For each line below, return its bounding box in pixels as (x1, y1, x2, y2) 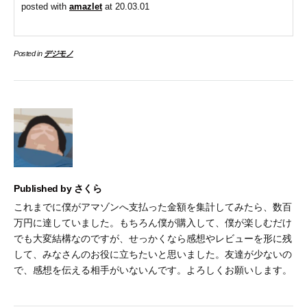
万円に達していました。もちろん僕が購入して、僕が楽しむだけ (14, 217, 292, 228)
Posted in (14, 49, 45, 58)
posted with (21, 1, 69, 12)
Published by (14, 182, 74, 194)
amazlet (69, 1, 102, 12)
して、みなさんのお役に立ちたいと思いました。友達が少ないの (14, 248, 292, 260)
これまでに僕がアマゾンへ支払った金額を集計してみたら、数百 (14, 201, 292, 212)
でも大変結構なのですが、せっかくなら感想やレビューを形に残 (14, 232, 292, 244)
